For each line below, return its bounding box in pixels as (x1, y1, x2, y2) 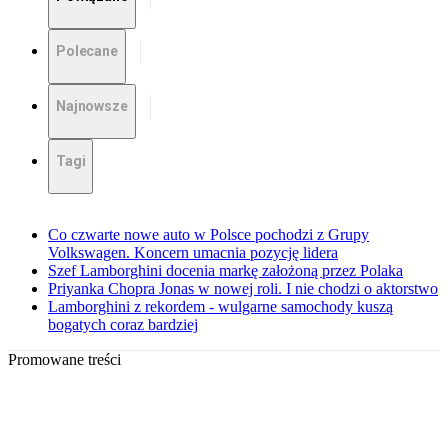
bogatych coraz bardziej (48, 316, 198, 334)
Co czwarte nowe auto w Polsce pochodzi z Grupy (48, 226, 369, 244)
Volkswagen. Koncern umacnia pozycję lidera (48, 244, 338, 262)
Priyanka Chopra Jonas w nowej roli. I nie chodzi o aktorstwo (48, 280, 438, 298)
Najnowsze (56, 98, 128, 115)
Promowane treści (8, 351, 121, 369)
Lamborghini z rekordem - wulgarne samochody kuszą (48, 298, 393, 316)
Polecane (56, 43, 118, 60)
